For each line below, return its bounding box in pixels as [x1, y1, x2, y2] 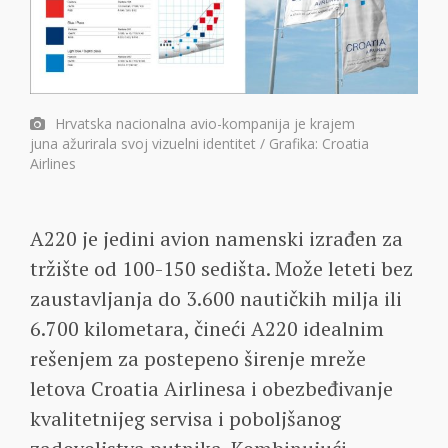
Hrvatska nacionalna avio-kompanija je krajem [55, 113, 355, 133]
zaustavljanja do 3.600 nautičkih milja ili [30, 284, 402, 312]
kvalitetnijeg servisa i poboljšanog [30, 404, 341, 432]
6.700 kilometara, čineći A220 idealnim [30, 314, 384, 342]
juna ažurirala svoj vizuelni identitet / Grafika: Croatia [30, 133, 369, 153]
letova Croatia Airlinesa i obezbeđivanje [30, 374, 393, 402]
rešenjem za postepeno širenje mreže [30, 344, 366, 372]
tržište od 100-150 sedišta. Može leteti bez [30, 254, 413, 282]
